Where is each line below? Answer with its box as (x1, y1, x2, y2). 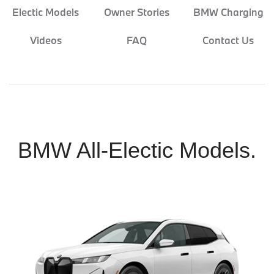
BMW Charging (193, 5, 264, 18)
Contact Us (202, 33, 254, 46)
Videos (29, 33, 62, 46)
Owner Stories (104, 5, 170, 18)
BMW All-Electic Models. (18, 137, 256, 163)
